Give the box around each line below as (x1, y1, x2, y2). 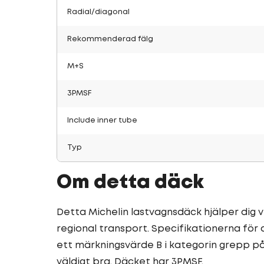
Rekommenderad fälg (67, 36, 153, 42)
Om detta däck (57, 174, 204, 192)
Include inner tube (67, 117, 137, 124)
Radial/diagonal (67, 9, 130, 15)
